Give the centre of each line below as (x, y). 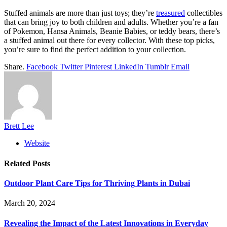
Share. (14, 67)
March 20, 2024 (30, 203)
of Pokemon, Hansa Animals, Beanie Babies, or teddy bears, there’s (112, 31)
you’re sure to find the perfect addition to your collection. (95, 50)
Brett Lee (19, 126)
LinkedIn (129, 67)
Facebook (42, 67)
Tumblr (157, 67)
